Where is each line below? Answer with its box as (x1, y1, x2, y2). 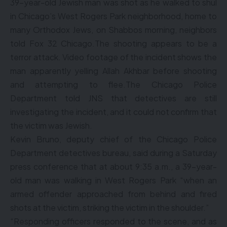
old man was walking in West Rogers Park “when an (10, 175, 217, 185)
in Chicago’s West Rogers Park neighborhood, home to (10, 11, 217, 21)
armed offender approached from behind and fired (10, 188, 217, 199)
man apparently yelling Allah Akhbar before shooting (10, 65, 217, 76)
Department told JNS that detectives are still (10, 93, 217, 103)
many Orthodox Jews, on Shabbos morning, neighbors (10, 24, 217, 35)
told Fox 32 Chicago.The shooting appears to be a (10, 38, 217, 49)
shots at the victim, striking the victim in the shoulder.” (10, 202, 209, 213)
